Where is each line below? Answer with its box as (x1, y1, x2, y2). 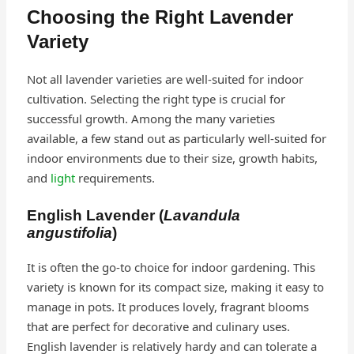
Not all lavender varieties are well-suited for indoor (26, 70, 303, 87)
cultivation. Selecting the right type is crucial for (26, 90, 285, 107)
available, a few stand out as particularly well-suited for (26, 130, 326, 146)
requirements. (74, 169, 155, 186)
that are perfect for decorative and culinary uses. (26, 318, 290, 334)
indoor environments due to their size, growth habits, (26, 149, 318, 166)
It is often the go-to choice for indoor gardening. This (26, 258, 315, 275)
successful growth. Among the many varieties (26, 110, 275, 126)
